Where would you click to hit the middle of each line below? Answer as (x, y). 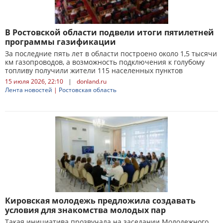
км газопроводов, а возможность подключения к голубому (105, 62)
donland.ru (92, 81)
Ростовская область (88, 90)
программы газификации (60, 42)
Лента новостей (29, 90)
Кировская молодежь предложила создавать (100, 201)
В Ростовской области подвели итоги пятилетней (110, 32)
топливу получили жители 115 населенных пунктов (94, 70)
